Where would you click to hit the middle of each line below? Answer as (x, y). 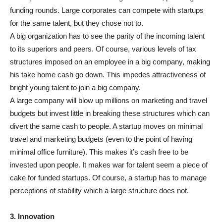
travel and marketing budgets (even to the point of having (101, 139)
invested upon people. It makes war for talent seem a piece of (109, 165)
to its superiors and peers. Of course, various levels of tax (103, 49)
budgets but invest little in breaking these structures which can (110, 113)
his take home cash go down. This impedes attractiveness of (108, 75)
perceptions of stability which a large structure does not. (99, 191)
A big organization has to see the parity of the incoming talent (107, 36)
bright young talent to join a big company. (75, 88)
